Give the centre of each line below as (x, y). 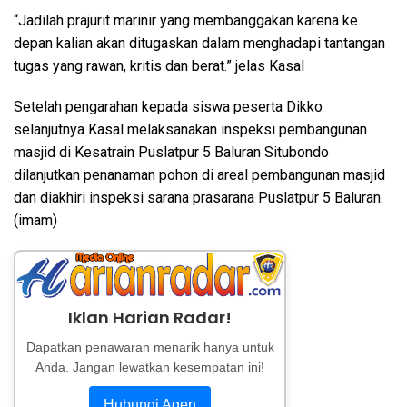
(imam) (35, 220)
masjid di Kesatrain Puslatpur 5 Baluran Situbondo (171, 152)
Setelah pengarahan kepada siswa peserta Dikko (168, 107)
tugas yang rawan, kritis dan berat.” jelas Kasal (159, 66)
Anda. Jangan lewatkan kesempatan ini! (150, 367)
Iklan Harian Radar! (150, 317)
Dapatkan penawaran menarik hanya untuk (150, 347)
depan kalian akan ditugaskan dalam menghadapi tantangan (199, 43)
